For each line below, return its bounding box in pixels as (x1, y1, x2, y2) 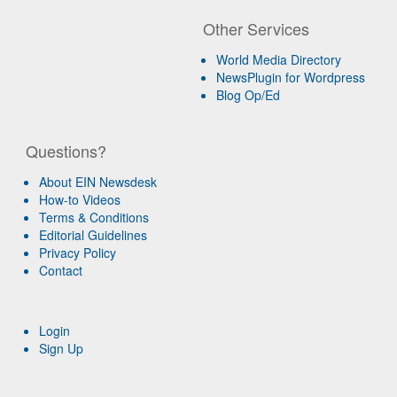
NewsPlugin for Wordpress (216, 67, 366, 86)
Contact (39, 261, 83, 279)
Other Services (203, 16, 310, 40)
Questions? (26, 138, 107, 162)
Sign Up (39, 339, 84, 357)
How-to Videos (39, 190, 121, 208)
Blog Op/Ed (216, 85, 281, 104)
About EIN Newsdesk (39, 172, 158, 191)
